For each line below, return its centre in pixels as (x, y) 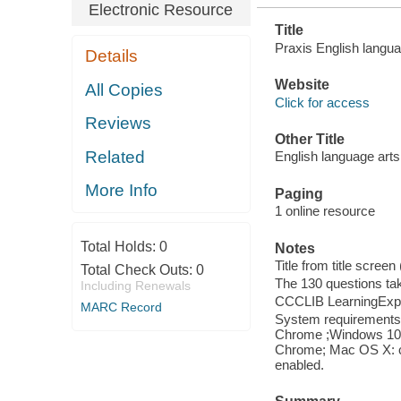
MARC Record (121, 307)
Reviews (119, 124)
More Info (122, 191)
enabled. (299, 365)
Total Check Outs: (138, 269)
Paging (299, 193)
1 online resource (324, 211)
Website (302, 85)
